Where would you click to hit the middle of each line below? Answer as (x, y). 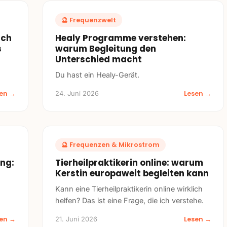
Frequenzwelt (93, 20)
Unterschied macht (99, 59)
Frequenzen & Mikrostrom (115, 144)
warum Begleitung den (106, 48)
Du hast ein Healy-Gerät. (97, 74)
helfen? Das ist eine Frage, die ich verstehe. (129, 201)
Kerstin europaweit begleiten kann (132, 174)
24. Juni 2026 (77, 93)
